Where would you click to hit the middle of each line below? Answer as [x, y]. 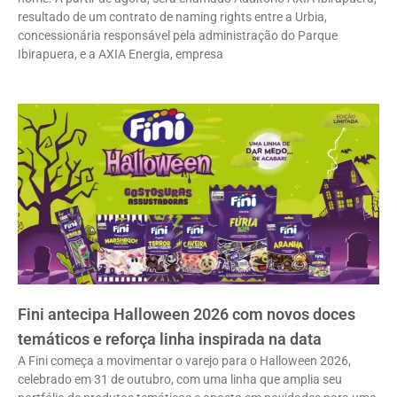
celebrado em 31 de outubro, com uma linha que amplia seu [180, 380]
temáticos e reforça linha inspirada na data [170, 339]
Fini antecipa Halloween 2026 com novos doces [187, 315]
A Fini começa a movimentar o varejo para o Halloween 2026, [184, 361]
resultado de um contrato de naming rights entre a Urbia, [172, 17]
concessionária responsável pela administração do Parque [178, 36]
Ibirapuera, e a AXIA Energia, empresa [121, 54]
